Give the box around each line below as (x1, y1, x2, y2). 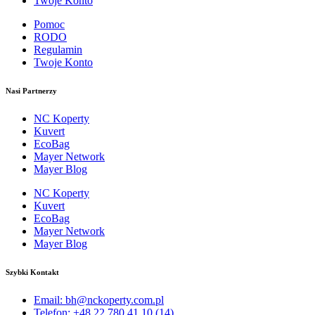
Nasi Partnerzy (6, 86, 57, 95)
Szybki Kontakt (6, 267, 59, 276)
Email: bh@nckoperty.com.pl (34, 293, 164, 306)
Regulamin (34, 43, 82, 56)
